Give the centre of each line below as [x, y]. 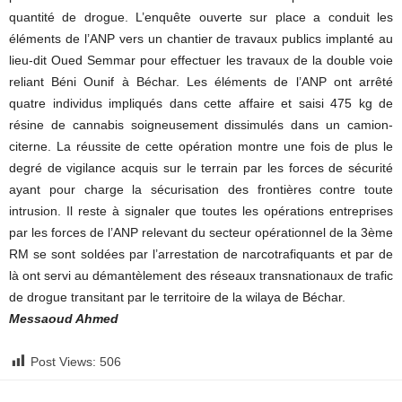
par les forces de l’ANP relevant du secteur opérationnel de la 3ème [201, 232]
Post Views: [63, 362]
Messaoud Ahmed [64, 319]
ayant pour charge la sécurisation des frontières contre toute [201, 189]
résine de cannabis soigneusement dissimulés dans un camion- [201, 125]
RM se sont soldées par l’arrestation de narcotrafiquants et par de [201, 254]
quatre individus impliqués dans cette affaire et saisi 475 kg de [201, 103]
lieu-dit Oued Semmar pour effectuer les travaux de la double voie [201, 60]
